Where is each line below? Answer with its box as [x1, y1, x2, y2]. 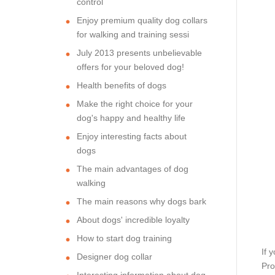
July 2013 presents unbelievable [77, 47, 202, 58]
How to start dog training [77, 233, 172, 243]
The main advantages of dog [77, 163, 188, 174]
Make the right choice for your [77, 98, 193, 109]
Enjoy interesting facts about [77, 131, 187, 141]
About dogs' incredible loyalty [77, 214, 190, 225]
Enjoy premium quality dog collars [77, 15, 207, 25]
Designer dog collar [77, 251, 152, 261]
